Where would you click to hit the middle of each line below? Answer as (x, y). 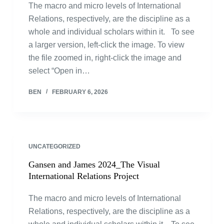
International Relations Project (83, 176)
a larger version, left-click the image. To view (106, 45)
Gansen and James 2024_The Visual (94, 164)
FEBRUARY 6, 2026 (80, 92)
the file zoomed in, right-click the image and (105, 58)
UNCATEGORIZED (54, 146)
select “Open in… (59, 71)
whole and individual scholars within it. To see (111, 32)
